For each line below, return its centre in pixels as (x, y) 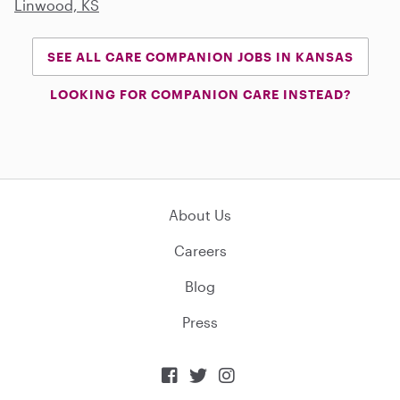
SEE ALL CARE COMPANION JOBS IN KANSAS (200, 56)
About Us (200, 214)
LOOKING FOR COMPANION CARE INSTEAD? (200, 94)
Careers (200, 250)
